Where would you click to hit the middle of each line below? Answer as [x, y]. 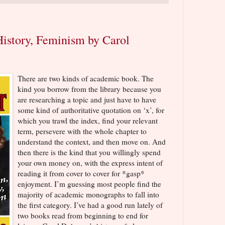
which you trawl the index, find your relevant [88, 120]
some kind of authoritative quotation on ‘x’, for [91, 110]
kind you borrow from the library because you [89, 89]
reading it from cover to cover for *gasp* [81, 173]
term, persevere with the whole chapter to [82, 131]
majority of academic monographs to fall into [88, 194]
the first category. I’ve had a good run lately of [90, 205]
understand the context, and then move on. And [92, 141]
